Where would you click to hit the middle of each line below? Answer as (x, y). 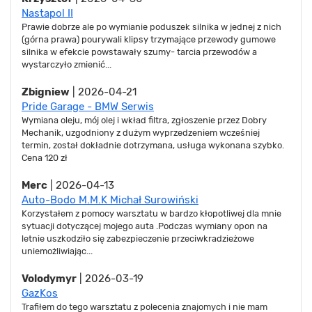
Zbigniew (46, 92)
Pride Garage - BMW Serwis (88, 106)
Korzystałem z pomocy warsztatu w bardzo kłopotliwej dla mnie (151, 213)
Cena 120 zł (45, 157)
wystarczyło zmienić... (67, 64)
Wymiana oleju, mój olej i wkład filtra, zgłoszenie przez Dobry (144, 120)
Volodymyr (49, 278)
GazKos (40, 293)
